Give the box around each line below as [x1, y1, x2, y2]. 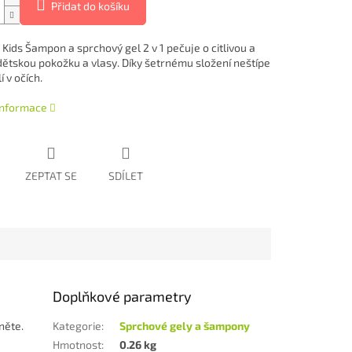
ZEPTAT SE [24, 169, 77, 183]
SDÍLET [108, 169, 143, 183]
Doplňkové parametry [53, 288, 192, 306]
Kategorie [53, 319, 102, 333]
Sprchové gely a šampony [119, 319, 251, 333]
